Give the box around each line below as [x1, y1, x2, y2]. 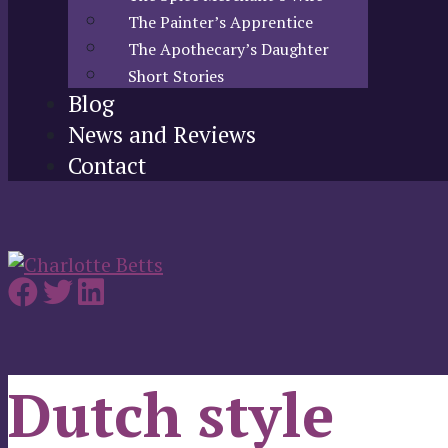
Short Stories [128, 65, 224, 87]
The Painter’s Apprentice [128, 11, 313, 33]
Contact [68, 150, 146, 181]
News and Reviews [68, 119, 256, 150]
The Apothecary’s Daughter [128, 38, 329, 60]
